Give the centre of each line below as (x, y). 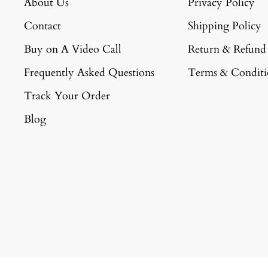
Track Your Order (67, 96)
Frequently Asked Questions (89, 72)
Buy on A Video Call (73, 49)
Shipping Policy (225, 26)
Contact (42, 26)
